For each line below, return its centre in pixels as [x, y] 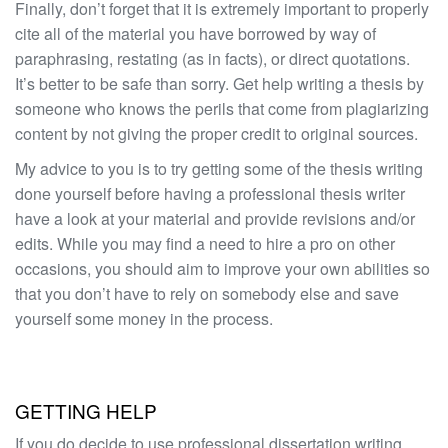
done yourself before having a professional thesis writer [210, 193]
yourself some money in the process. [144, 318]
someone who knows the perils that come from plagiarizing [222, 108]
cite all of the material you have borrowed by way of [195, 33]
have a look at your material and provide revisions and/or [215, 218]
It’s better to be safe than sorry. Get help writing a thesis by [219, 83]
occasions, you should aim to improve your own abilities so [222, 268]
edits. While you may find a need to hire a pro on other [205, 243]
